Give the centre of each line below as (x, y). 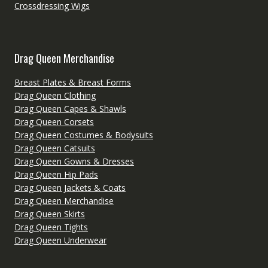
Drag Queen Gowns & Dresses (74, 161)
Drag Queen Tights (51, 227)
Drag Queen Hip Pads (56, 174)
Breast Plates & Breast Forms (72, 82)
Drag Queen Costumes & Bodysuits (83, 135)
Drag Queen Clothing (55, 95)
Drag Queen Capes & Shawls (70, 108)
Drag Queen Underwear (60, 240)
